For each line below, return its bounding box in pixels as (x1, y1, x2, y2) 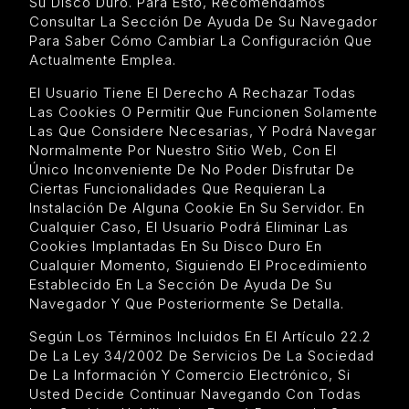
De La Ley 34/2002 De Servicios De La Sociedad (29, 346, 374, 364)
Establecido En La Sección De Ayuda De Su (29, 275, 332, 293)
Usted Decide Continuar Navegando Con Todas (29, 384, 362, 403)
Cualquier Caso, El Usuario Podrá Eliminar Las (29, 217, 349, 236)
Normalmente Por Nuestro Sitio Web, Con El (29, 141, 337, 159)
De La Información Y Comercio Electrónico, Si (29, 365, 351, 383)
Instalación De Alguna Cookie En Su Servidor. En (29, 198, 365, 216)
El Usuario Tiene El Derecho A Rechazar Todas (29, 83, 356, 101)
